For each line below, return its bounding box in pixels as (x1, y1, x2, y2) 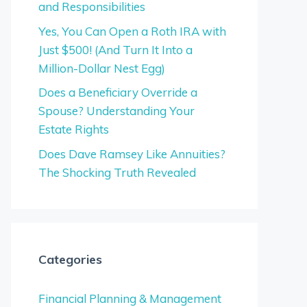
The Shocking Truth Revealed (38, 164, 196, 180)
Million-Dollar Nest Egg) (38, 60, 165, 75)
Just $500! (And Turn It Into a (38, 42, 193, 57)
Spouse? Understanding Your (38, 103, 195, 118)
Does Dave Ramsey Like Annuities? (38, 146, 225, 161)
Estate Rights (38, 122, 109, 136)
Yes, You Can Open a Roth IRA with (38, 23, 226, 38)
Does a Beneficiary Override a (38, 85, 197, 99)
